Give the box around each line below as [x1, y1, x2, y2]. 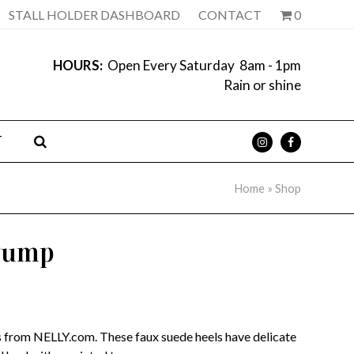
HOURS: [52, 56, 105, 73]
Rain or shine [223, 76, 301, 93]
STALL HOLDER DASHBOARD [8, 7, 180, 22]
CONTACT [198, 7, 262, 22]
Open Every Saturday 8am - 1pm [104, 56, 301, 73]
